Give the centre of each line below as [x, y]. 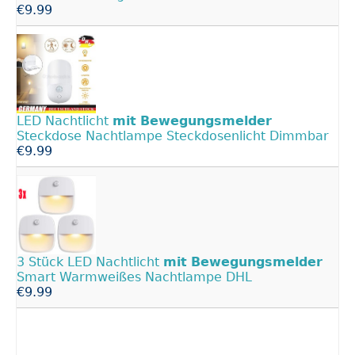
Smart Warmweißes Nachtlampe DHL [134, 277]
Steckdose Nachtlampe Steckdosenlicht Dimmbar [173, 136]
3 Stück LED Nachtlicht [90, 261]
